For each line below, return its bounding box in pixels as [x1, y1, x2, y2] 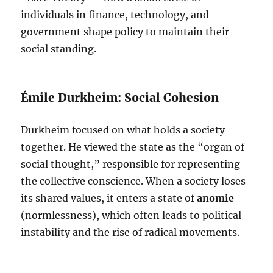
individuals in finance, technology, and [21, 9, 210, 21]
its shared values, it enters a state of [21, 192, 197, 204]
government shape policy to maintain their [21, 26, 230, 38]
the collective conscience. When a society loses [21, 175, 246, 187]
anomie [197, 192, 235, 204]
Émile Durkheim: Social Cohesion [21, 90, 219, 105]
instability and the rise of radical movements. [21, 226, 240, 238]
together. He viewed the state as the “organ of [21, 141, 245, 153]
